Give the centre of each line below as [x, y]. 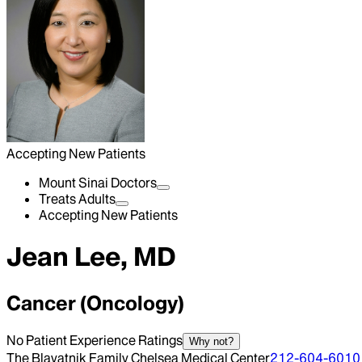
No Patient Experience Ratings [95, 340]
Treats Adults [77, 199]
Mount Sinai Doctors [98, 183]
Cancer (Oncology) [95, 303]
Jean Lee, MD [91, 257]
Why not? [211, 341]
